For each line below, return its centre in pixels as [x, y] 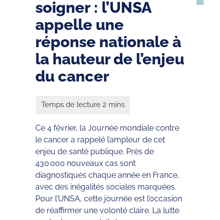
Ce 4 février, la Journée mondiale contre [107, 128]
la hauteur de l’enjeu [110, 59]
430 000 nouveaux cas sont [85, 163]
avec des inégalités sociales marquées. [106, 187]
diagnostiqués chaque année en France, [107, 175]
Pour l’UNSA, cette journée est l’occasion [109, 198]
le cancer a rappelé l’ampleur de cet [100, 139]
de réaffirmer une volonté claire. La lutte [107, 210]
